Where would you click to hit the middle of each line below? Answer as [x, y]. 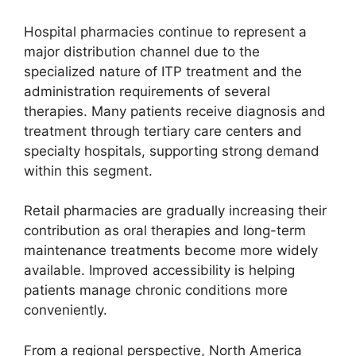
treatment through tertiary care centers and [163, 131]
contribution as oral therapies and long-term [165, 230]
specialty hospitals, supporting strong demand [172, 151]
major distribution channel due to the [142, 51]
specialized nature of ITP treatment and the [163, 71]
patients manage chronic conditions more [156, 290]
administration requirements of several [147, 91]
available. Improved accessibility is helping [159, 270]
